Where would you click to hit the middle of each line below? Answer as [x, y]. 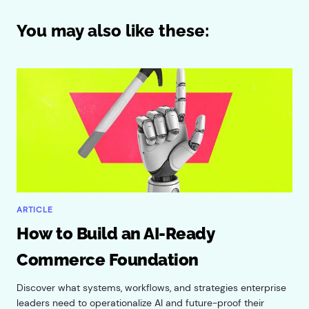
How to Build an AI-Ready [116, 234]
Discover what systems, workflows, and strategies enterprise [151, 288]
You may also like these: [113, 31]
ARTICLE [35, 210]
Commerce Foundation [108, 260]
